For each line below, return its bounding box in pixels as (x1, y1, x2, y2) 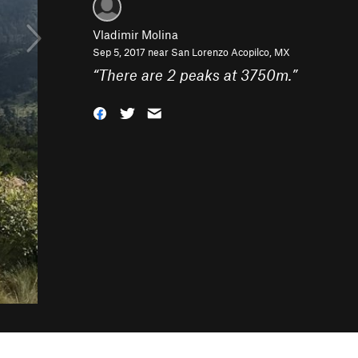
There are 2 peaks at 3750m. (98, 66, 292, 84)
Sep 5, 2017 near (93, 46, 171, 58)
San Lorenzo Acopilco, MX (171, 46, 290, 58)
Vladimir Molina (93, 27, 178, 42)
